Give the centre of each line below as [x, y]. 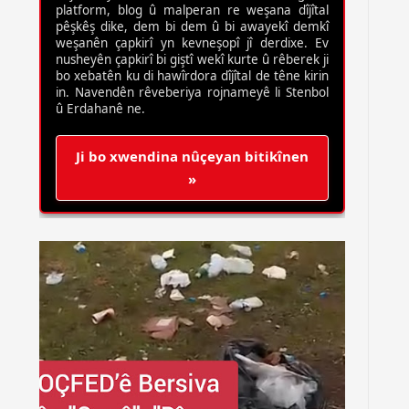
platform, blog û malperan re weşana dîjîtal [192, 10]
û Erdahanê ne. [100, 109]
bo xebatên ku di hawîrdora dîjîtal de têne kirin [192, 76]
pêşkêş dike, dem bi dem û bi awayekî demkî [192, 26]
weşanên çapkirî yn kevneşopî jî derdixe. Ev [192, 43]
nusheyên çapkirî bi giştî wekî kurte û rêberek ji [192, 59]
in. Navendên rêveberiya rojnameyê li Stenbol [192, 92]
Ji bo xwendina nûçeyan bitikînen [192, 156]
